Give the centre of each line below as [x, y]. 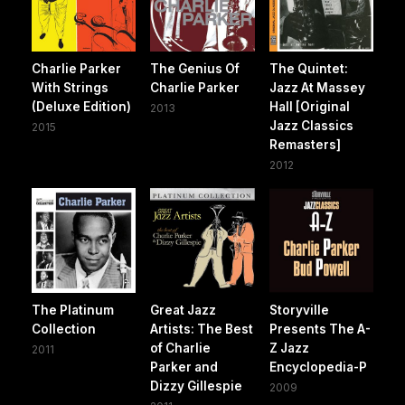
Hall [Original [309, 107]
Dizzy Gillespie [197, 386]
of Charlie [181, 348]
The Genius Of [195, 69]
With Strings [70, 88]
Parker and [184, 367]
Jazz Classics [311, 126]
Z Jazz [289, 348]
